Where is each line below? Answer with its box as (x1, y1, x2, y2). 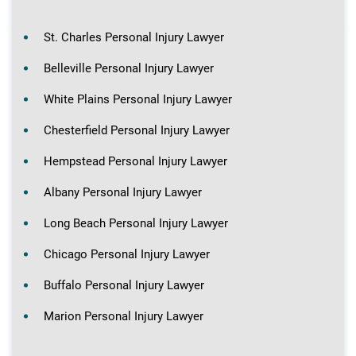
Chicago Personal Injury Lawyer (44, 247, 210, 262)
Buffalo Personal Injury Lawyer (44, 278, 204, 293)
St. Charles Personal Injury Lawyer (44, 30, 224, 45)
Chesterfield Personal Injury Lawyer (44, 123, 230, 138)
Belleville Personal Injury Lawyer (44, 61, 214, 76)
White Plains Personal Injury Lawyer (44, 92, 232, 107)
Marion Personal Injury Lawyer (44, 309, 203, 324)
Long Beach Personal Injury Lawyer (44, 216, 228, 231)
